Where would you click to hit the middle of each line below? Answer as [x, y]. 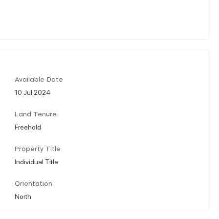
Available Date [39, 80]
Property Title [38, 149]
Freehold [28, 126]
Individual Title [36, 161]
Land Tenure [36, 114]
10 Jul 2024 [33, 92]
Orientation [33, 184]
